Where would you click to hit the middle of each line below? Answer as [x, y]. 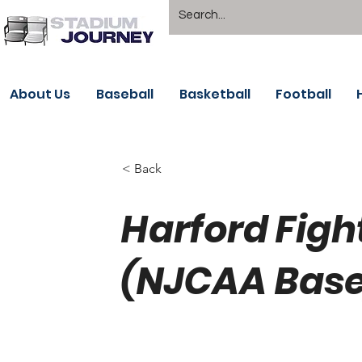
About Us [40, 94]
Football [303, 94]
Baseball [125, 94]
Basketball [215, 94]
